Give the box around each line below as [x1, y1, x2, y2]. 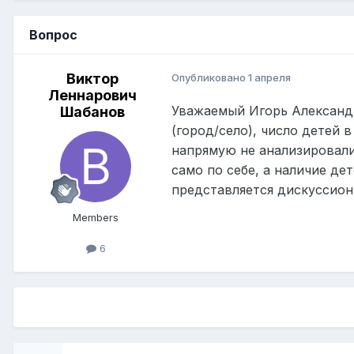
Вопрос [29, 27, 77, 43]
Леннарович [48, 87, 137, 104]
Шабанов [60, 104, 125, 121]
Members [73, 211, 119, 224]
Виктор [66, 70, 119, 88]
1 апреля [248, 71, 291, 85]
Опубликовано [171, 71, 248, 85]
